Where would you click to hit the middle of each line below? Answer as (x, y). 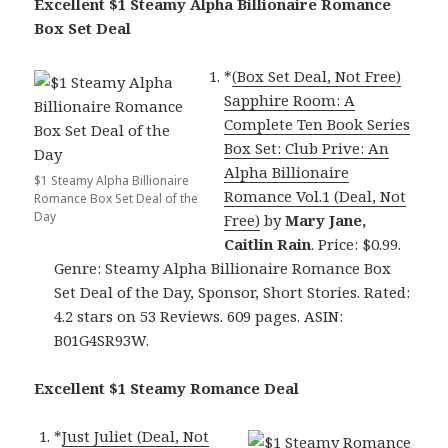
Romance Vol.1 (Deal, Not (315, 195)
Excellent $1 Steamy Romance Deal (167, 387)
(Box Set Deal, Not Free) (317, 75)
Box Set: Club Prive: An (307, 147)
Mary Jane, (326, 219)
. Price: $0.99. (356, 243)
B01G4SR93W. (102, 339)
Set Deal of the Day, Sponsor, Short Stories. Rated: (232, 291)
